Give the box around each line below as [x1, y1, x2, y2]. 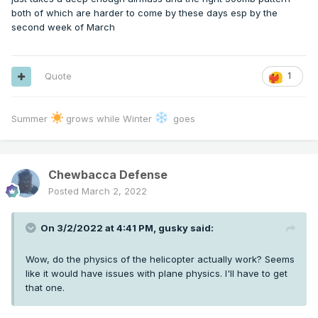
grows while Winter [63, 113, 155, 125]
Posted [48, 185, 82, 197]
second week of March [11, 21, 118, 33]
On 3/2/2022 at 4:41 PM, [40, 222, 158, 234]
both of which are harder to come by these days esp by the [11, 7, 278, 19]
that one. [26, 282, 65, 294]
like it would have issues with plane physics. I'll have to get [26, 268, 287, 280]
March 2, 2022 [82, 185, 147, 197]
